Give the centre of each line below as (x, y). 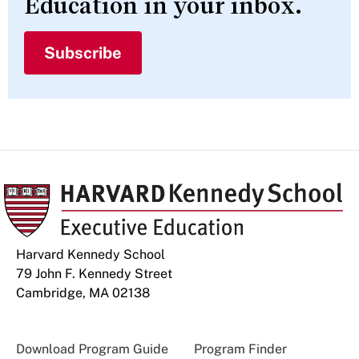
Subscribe (83, 52)
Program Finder (240, 349)
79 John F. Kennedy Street (94, 273)
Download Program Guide (92, 349)
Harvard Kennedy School (91, 254)
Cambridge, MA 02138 (83, 292)
